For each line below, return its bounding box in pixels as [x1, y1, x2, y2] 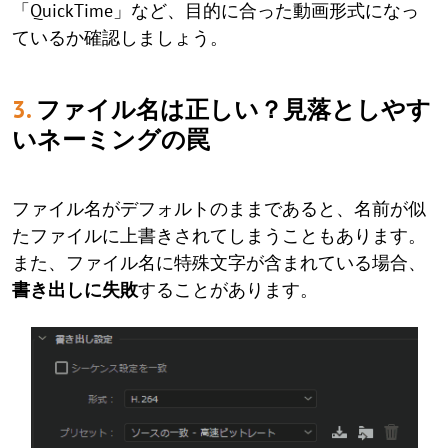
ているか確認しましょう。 [12, 26, 228, 50]
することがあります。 [138, 278, 318, 302]
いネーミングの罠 [12, 124, 210, 156]
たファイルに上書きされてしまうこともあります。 [12, 224, 426, 248]
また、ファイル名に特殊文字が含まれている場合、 [12, 251, 426, 275]
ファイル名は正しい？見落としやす [36, 94, 431, 126]
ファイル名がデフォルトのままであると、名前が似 [12, 197, 426, 221]
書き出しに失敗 [12, 278, 138, 302]
